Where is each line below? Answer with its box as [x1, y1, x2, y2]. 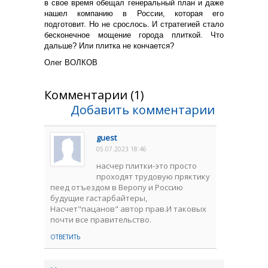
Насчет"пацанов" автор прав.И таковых [50, 203, 206, 214]
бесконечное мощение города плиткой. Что [44, 30, 224, 39]
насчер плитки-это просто [96, 160, 197, 171]
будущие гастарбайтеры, [50, 192, 147, 203]
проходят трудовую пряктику [96, 170, 210, 182]
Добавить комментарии [71, 101, 215, 118]
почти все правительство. [50, 214, 151, 225]
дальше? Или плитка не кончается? [44, 41, 174, 50]
